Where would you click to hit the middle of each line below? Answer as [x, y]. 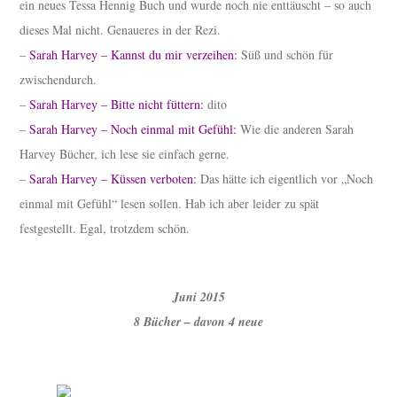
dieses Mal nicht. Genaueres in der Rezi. [121, 30]
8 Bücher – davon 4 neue [198, 322]
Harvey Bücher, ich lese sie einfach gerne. [125, 154]
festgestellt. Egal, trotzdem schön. [105, 229]
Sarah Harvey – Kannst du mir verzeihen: [134, 55]
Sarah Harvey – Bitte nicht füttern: [117, 105]
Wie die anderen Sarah [296, 129]
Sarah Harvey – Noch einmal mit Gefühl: [133, 129]
